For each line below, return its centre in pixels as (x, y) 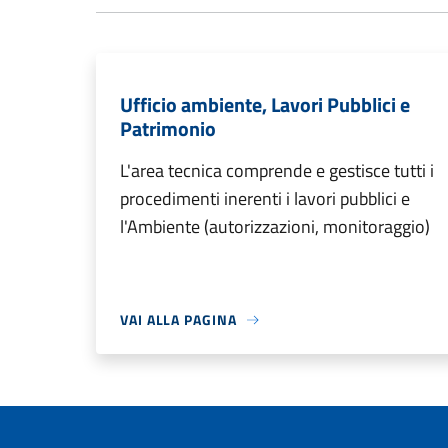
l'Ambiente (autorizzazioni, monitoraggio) (275, 227)
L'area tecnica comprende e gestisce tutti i (277, 171)
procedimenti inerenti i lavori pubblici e (265, 199)
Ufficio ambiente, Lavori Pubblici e (265, 105)
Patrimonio (168, 129)
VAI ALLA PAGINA (178, 320)
